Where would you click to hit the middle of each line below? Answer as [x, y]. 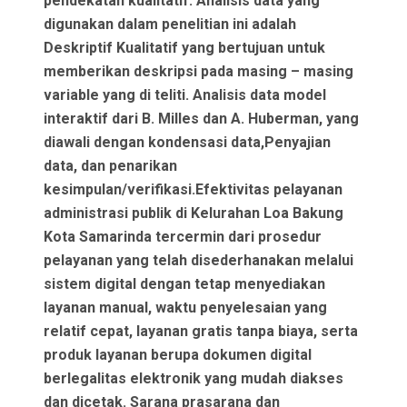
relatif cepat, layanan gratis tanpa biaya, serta [201, 332]
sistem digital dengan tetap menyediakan [185, 284]
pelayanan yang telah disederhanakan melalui [199, 261]
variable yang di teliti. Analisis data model [185, 95]
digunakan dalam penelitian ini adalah [170, 25]
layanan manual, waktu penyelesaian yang [186, 308]
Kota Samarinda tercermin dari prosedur [183, 237]
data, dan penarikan [111, 166]
